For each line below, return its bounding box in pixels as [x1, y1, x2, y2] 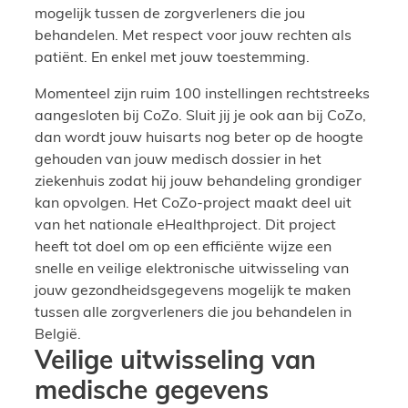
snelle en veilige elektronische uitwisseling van [35, 262, 349, 278]
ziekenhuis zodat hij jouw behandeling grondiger [35, 175, 362, 190]
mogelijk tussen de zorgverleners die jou [35, 7, 305, 23]
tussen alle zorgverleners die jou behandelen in [35, 306, 352, 321]
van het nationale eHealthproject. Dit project [35, 219, 336, 234]
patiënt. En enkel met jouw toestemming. [35, 51, 310, 66]
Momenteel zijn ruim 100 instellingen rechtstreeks [35, 87, 370, 103]
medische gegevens [35, 380, 269, 406]
